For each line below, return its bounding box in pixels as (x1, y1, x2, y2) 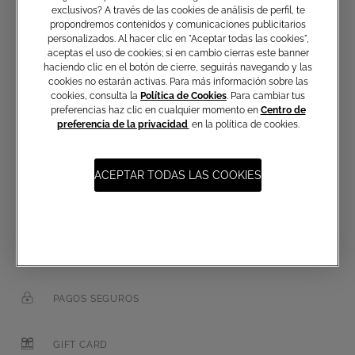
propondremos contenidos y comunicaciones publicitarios (50, 18, 306, 30)
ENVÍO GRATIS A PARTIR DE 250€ (53, 200, 219, 212)
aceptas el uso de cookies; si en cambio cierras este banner (47, 47, 309, 59)
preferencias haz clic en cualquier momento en (50, 104, 261, 116)
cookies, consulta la (51, 90, 140, 101)
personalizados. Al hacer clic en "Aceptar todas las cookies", (47, 32, 309, 44)
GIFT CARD (53, 338, 109, 350)
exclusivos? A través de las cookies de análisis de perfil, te (51, 4, 305, 16)
